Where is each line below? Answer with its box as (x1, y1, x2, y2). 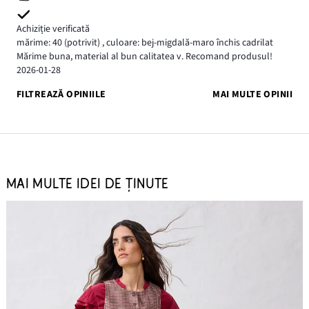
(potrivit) (62, 36, 102, 50)
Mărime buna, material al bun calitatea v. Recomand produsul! (17, 50, 272, 64)
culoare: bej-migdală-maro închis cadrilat (104, 36, 273, 50)
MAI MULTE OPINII (212, 87, 292, 101)
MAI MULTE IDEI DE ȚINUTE (6, 176, 169, 192)
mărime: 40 (17, 36, 62, 50)
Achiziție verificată (17, 22, 90, 37)
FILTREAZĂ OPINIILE (17, 87, 106, 101)
